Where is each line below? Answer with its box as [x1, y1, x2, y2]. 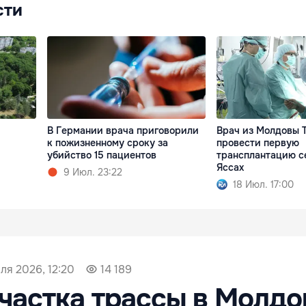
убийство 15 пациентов [47, 149, 157, 162]
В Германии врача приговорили [47, 124, 199, 137]
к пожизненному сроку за [47, 137, 169, 150]
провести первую [216, 137, 299, 150]
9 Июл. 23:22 [64, 166, 123, 179]
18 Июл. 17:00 [232, 178, 294, 191]
